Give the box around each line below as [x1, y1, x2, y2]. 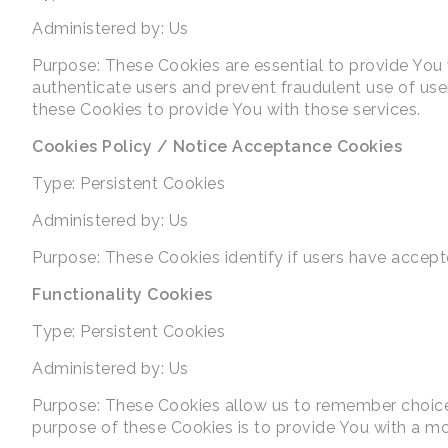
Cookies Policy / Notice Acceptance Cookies [32, 137, 402, 157]
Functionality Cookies [32, 285, 213, 305]
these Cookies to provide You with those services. [32, 100, 421, 120]
